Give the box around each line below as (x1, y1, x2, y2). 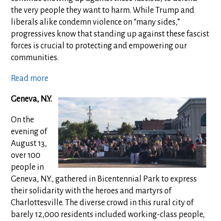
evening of (11, 127, 47, 136)
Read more (11, 74, 49, 83)
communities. (11, 53, 59, 62)
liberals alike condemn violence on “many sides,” (11, 17, 181, 27)
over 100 (11, 150, 41, 160)
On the (11, 115, 35, 124)
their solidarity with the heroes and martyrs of (11, 186, 172, 195)
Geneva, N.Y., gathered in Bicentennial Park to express (11, 174, 197, 184)
